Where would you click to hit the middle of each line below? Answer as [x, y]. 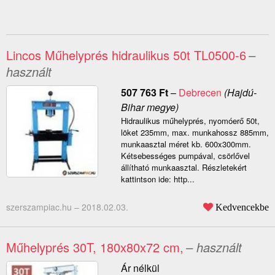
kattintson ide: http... [157, 179]
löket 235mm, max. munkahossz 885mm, [195, 133]
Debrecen [200, 93]
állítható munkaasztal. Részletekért [184, 168]
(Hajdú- [239, 93]
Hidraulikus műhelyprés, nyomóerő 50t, [190, 121]
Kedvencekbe [242, 207]
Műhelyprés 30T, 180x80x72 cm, [95, 247]
